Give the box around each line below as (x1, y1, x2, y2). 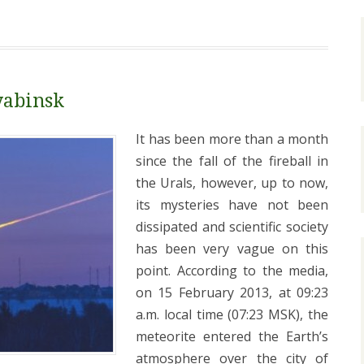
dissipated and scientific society (136, 218, 328, 236)
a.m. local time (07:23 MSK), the (136, 305, 328, 324)
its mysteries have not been (136, 196, 328, 214)
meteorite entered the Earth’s (136, 327, 328, 346)
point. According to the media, (136, 262, 328, 280)
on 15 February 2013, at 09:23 (136, 284, 328, 302)
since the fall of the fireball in (136, 152, 328, 171)
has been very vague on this (136, 240, 328, 258)
